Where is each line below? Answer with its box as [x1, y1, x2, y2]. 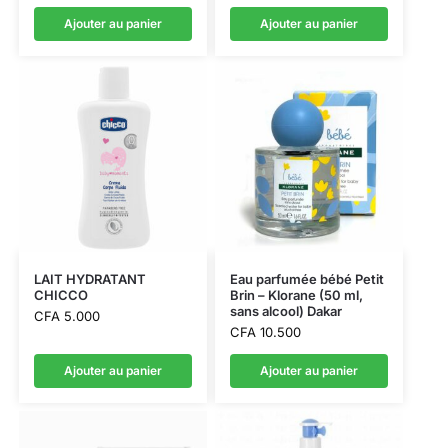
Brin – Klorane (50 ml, [229, 287, 363, 304]
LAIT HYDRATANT [33, 271, 146, 288]
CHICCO [33, 287, 88, 304]
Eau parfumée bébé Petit [229, 271, 384, 288]
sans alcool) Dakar [229, 303, 342, 320]
